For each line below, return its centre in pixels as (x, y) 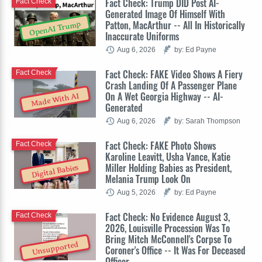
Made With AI (55, 100)
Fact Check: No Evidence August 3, (168, 217)
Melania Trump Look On (148, 179)
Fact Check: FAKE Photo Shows (161, 145)
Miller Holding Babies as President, (168, 168)
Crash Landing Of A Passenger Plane (171, 85)
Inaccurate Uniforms (142, 36)
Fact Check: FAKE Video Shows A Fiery (174, 74)
